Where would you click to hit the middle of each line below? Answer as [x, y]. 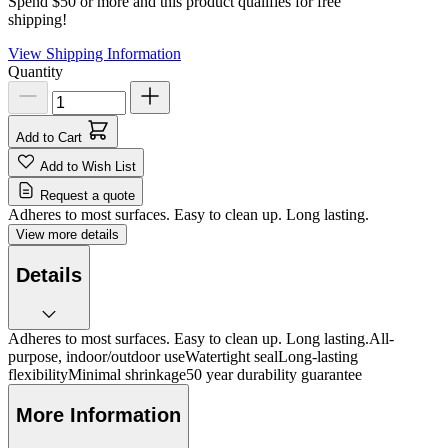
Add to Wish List [88, 166]
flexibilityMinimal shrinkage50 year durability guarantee [185, 374]
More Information [98, 414]
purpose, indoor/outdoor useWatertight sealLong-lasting [183, 356]
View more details [67, 234]
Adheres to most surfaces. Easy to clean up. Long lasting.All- [201, 338]
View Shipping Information [94, 53]
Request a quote [87, 195]
